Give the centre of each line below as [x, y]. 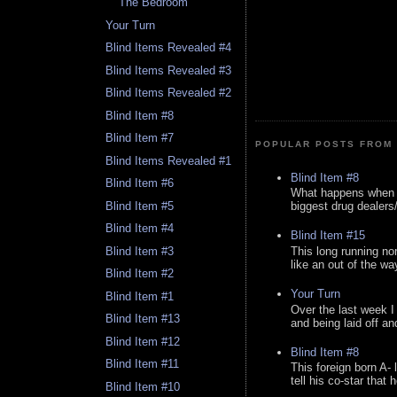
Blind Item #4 [140, 229]
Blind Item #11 [143, 364]
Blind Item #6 [140, 183]
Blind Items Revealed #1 [169, 160]
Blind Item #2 [140, 274]
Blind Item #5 [140, 206]
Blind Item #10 [143, 386]
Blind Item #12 [143, 341]
